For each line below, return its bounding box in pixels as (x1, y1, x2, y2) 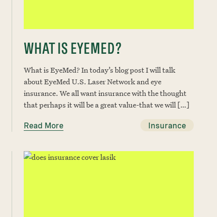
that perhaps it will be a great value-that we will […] (24, 100, 189, 109)
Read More (24, 121, 63, 130)
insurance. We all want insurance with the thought (24, 88, 186, 98)
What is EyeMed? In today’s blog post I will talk (24, 65, 175, 75)
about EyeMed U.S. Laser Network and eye (24, 77, 161, 86)
